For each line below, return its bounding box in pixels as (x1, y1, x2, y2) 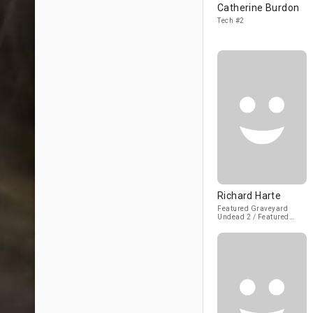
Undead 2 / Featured (217, 213, 289, 221)
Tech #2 (217, 17, 245, 24)
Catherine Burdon (217, 2, 300, 13)
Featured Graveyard (217, 205, 288, 212)
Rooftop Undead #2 (217, 221, 283, 229)
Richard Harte (217, 190, 282, 201)
